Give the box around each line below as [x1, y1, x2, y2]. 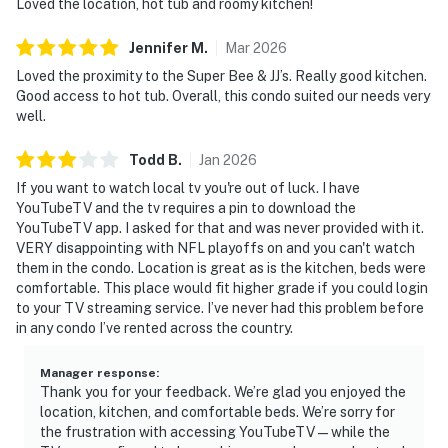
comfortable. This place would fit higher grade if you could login [16, 279, 428, 296]
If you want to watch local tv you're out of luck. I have [16, 179, 360, 196]
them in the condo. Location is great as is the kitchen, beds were [16, 259, 426, 276]
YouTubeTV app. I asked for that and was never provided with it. [16, 219, 424, 236]
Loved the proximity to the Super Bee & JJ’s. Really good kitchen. [16, 67, 427, 84]
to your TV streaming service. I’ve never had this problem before [16, 299, 424, 316]
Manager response [40, 365, 156, 380]
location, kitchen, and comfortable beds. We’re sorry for [40, 403, 395, 420]
